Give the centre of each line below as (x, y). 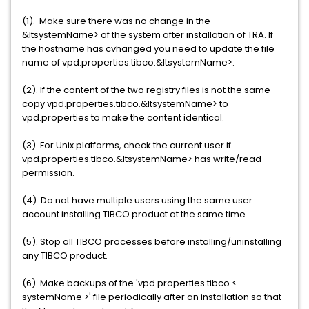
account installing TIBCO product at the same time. (139, 214)
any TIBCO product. (65, 256)
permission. (48, 173)
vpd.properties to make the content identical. (123, 118)
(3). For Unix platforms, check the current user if (127, 145)
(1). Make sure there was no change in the (116, 21)
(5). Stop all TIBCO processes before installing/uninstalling (152, 242)
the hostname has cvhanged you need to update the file (148, 49)
